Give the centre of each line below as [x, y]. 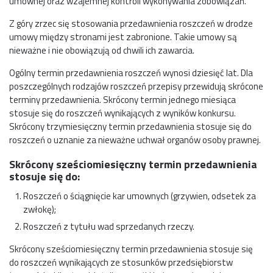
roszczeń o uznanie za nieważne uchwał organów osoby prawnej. [135, 140]
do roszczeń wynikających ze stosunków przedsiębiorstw [121, 262]
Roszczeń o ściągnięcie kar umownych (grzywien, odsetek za [139, 196]
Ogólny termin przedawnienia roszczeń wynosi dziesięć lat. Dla [131, 73]
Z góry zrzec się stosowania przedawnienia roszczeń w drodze [131, 24]
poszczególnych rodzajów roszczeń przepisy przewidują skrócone [136, 87]
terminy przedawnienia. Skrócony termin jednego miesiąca [122, 100]
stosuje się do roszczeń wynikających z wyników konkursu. [122, 113]
